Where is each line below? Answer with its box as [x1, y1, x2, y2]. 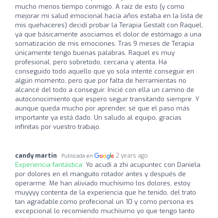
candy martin [15, 151, 57, 160]
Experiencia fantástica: [15, 160, 86, 169]
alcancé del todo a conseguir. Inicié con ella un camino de [15, 85, 194, 94]
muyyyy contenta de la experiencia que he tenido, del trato [15, 188, 196, 197]
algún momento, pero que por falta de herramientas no [15, 76, 186, 85]
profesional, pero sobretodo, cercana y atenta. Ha [15, 57, 167, 66]
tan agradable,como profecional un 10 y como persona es [15, 197, 194, 206]
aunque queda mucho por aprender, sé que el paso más [15, 104, 190, 112]
